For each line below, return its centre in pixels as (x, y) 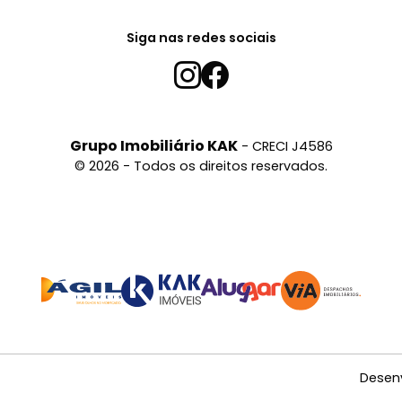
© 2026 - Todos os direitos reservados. (201, 166)
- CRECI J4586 (285, 147)
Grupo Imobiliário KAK (153, 146)
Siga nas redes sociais (201, 38)
